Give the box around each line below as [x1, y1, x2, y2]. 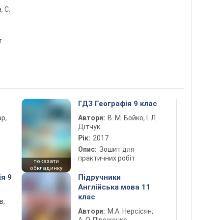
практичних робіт [78, 154, 135, 162]
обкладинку [30, 165, 62, 171]
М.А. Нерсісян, [108, 207, 153, 215]
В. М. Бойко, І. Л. [108, 114, 157, 122]
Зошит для [99, 145, 135, 153]
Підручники [78, 173, 121, 182]
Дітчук [78, 123, 100, 131]
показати [33, 158, 59, 165]
